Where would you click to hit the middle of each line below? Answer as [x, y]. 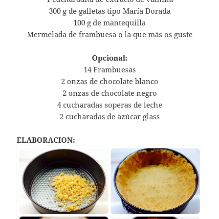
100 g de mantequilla [109, 23]
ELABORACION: [46, 140]
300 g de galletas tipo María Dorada [109, 11]
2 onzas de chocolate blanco [109, 81]
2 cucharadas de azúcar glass [109, 117]
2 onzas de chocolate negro [109, 93]
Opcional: [109, 58]
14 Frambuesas [109, 70]
